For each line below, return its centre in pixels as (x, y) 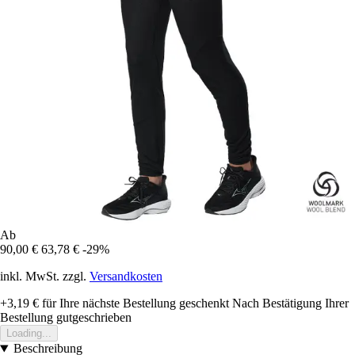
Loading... (29, 334)
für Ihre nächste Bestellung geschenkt (134, 303)
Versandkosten (126, 277)
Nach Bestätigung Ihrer (290, 303)
